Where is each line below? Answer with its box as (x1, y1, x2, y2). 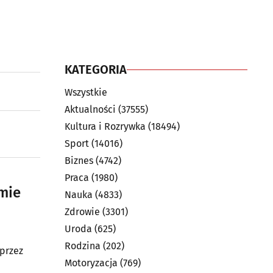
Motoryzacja (65, 257, 118, 269)
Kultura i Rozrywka (65, 121, 146, 132)
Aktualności (65, 104, 116, 115)
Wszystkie (65, 87, 107, 98)
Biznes (65, 155, 93, 166)
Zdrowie (65, 206, 100, 218)
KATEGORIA (65, 62, 127, 77)
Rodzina (65, 240, 101, 252)
